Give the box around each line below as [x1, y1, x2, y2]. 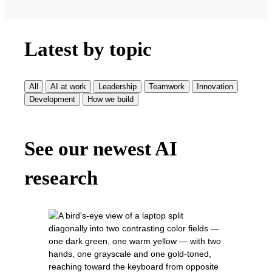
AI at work [50, 82, 86, 92]
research [24, 167, 98, 189]
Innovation [197, 82, 233, 92]
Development [29, 95, 75, 104]
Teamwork [149, 82, 185, 92]
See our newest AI [24, 138, 177, 160]
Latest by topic [24, 38, 152, 60]
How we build [87, 95, 134, 104]
